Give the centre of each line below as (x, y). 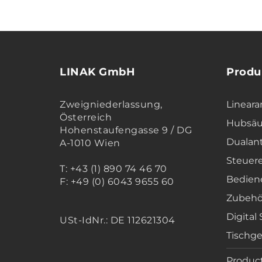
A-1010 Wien (90, 143)
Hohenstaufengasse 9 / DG (126, 130)
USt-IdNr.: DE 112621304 (118, 220)
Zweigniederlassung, (111, 105)
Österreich (86, 118)
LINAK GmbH (97, 72)
